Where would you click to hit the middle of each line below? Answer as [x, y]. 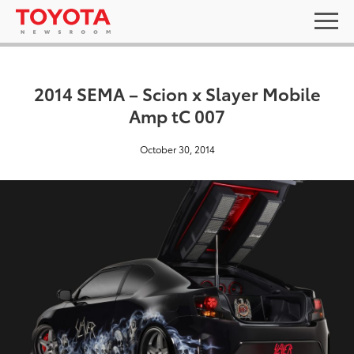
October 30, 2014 [177, 149]
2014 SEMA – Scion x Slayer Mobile [177, 93]
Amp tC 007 [177, 115]
